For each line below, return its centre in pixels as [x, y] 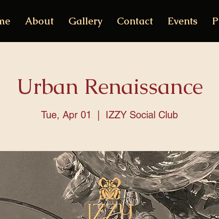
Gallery [85, 21]
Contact [135, 21]
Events [182, 21]
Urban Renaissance [109, 86]
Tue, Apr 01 [66, 115]
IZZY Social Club [142, 115]
